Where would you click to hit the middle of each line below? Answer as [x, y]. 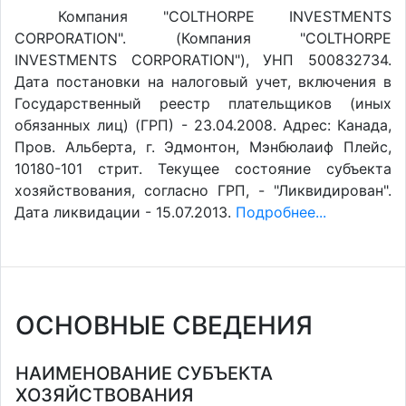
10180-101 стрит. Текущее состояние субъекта [203, 169]
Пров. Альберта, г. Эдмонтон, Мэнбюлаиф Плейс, [203, 147]
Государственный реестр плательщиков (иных [203, 103]
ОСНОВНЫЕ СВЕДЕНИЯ [164, 325]
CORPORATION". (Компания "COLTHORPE [203, 38]
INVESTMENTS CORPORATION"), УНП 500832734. [203, 60]
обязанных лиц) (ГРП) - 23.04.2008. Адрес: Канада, [203, 125]
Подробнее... [281, 212]
